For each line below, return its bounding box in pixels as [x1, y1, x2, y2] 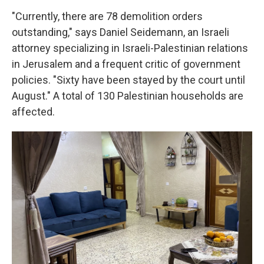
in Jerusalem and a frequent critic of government [12, 58, 240, 70]
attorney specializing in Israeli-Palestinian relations [12, 42, 248, 54]
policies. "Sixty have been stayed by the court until [12, 74, 245, 86]
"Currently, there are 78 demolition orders [12, 10, 203, 22]
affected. [12, 105, 55, 118]
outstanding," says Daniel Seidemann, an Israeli [12, 26, 229, 38]
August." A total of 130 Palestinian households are [12, 90, 243, 102]
